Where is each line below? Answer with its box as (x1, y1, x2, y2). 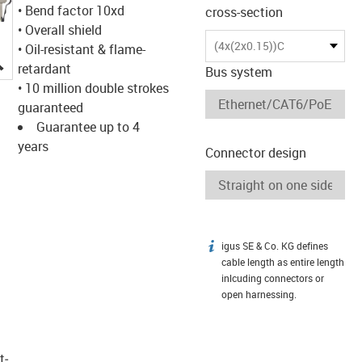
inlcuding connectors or (221, 271, 324, 284)
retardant (17, 59, 71, 78)
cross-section (205, 2, 283, 21)
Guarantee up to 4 (36, 117, 140, 136)
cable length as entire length (221, 255, 344, 268)
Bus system (205, 62, 272, 81)
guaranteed (17, 98, 83, 116)
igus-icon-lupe (3, 49, 84, 68)
